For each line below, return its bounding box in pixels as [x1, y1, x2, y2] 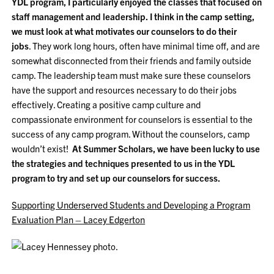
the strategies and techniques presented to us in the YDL [12, 157, 235, 169]
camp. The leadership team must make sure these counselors [12, 69, 251, 81]
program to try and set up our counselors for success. [12, 172, 221, 183]
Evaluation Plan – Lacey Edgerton [12, 213, 146, 225]
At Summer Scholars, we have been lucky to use [72, 143, 261, 154]
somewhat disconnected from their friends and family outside [12, 54, 252, 66]
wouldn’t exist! [12, 143, 73, 154]
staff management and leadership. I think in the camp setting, [12, 10, 255, 22]
